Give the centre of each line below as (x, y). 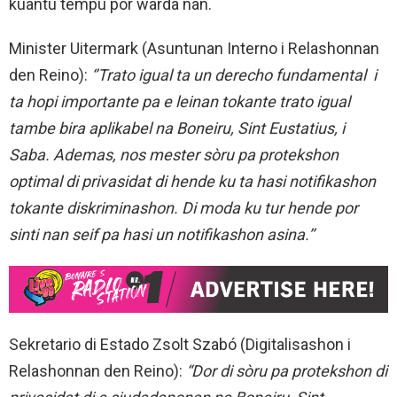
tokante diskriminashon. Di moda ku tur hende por (183, 208)
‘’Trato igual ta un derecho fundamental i (234, 75)
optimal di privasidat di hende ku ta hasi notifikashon (192, 182)
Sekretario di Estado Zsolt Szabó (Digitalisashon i (180, 345)
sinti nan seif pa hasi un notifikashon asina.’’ (162, 235)
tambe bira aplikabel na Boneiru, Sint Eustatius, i (177, 128)
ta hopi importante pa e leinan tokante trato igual (179, 102)
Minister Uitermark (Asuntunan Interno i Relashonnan (194, 49)
